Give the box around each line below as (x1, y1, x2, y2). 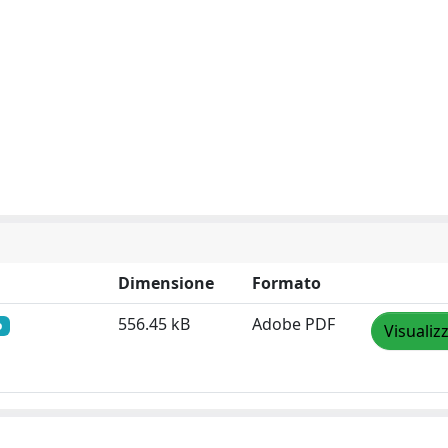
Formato (252, 272, 321, 294)
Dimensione (118, 272, 214, 294)
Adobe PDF (252, 313, 335, 335)
